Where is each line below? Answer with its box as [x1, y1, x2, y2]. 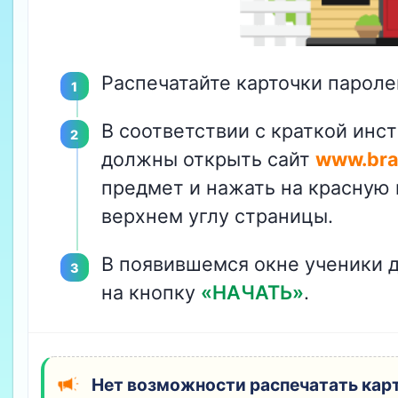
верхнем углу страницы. [100, 204, 333, 228]
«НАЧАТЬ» [200, 281, 304, 305]
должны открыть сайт [100, 147, 315, 171]
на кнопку [100, 281, 201, 305]
